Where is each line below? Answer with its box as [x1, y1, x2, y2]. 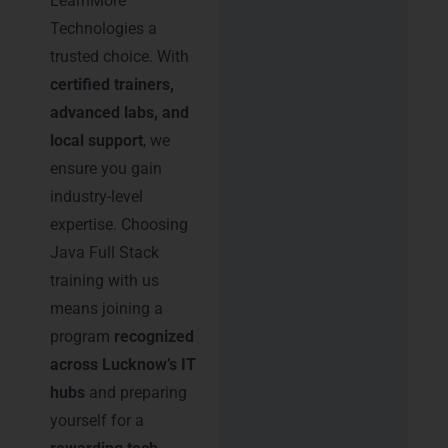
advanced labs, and [50, 103, 189, 123]
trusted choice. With [50, 47, 189, 67]
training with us [50, 271, 159, 291]
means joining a [50, 299, 163, 319]
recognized [114, 327, 194, 347]
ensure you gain [50, 159, 162, 179]
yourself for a [50, 411, 144, 431]
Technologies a [50, 19, 157, 39]
